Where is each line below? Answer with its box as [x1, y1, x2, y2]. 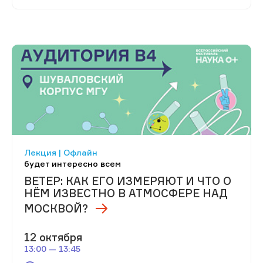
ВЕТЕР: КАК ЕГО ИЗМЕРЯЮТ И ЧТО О [24, 174, 231, 188]
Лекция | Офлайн [24, 147, 97, 158]
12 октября [24, 231, 82, 244]
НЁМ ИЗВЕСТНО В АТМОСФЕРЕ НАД [24, 187, 228, 200]
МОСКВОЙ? [24, 202, 91, 215]
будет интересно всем [24, 159, 121, 169]
